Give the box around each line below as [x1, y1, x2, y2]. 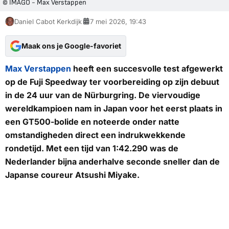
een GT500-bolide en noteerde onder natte [5, 116, 179, 127]
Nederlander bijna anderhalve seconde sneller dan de [5, 156, 220, 167]
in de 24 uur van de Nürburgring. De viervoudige [5, 89, 200, 100]
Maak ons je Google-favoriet [21, 41, 121, 50]
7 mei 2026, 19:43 [90, 17, 146, 26]
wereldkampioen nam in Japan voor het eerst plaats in [5, 103, 222, 113]
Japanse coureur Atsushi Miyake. [5, 169, 140, 180]
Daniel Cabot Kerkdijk [14, 17, 82, 26]
